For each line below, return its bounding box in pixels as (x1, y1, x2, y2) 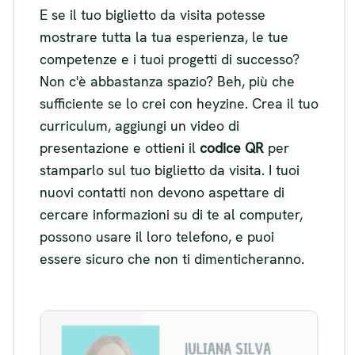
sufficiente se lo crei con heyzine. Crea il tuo (40, 94, 319, 113)
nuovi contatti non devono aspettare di (40, 183, 284, 202)
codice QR (200, 139, 264, 158)
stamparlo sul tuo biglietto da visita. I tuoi (40, 161, 300, 180)
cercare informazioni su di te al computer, (40, 205, 303, 224)
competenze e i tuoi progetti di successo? (40, 50, 300, 69)
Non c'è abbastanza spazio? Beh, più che (40, 72, 295, 91)
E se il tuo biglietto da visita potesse (40, 6, 265, 25)
